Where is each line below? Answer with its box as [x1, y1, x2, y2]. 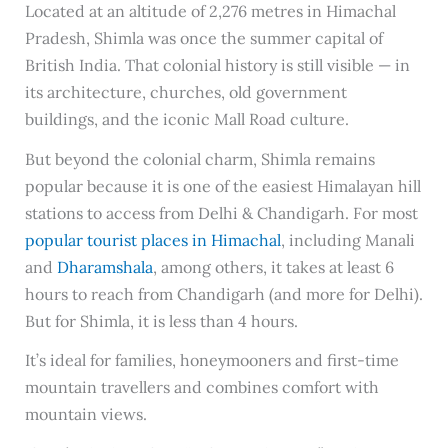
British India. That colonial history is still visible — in [24, 54, 410, 75]
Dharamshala [56, 256, 153, 277]
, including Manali [280, 229, 415, 250]
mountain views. [24, 404, 147, 425]
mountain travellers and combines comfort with [24, 377, 379, 398]
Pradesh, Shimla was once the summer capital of [24, 27, 383, 48]
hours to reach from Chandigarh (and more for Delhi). [24, 283, 423, 304]
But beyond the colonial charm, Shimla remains [24, 148, 375, 169]
